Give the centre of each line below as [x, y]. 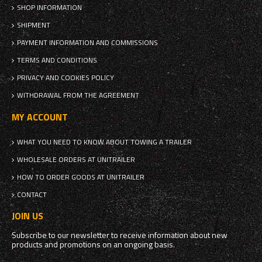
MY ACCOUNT [40, 117]
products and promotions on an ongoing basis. [93, 244]
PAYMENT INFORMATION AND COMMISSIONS [87, 43]
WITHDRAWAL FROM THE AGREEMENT [78, 95]
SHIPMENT [34, 25]
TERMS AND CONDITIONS [57, 60]
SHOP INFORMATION [49, 8]
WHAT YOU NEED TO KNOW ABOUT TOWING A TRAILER [104, 142]
